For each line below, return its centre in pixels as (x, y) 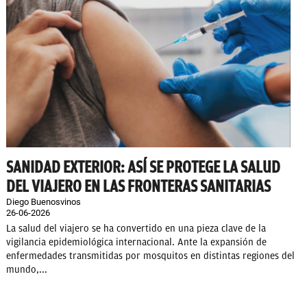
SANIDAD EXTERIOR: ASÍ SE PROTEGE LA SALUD (143, 168)
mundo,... (27, 270)
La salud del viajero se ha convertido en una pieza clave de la (136, 229)
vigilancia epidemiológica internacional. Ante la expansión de (136, 243)
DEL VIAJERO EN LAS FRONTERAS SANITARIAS (138, 187)
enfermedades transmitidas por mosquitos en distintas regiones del (150, 256)
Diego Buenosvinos (44, 202)
